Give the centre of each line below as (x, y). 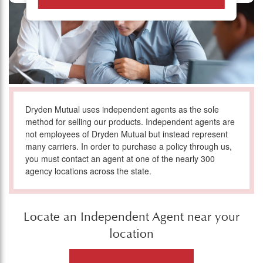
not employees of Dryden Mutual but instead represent (127, 134)
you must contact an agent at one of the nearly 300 (120, 158)
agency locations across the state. (88, 171)
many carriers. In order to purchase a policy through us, (129, 146)
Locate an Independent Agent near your (131, 217)
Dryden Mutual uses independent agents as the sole (122, 109)
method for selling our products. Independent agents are (130, 121)
